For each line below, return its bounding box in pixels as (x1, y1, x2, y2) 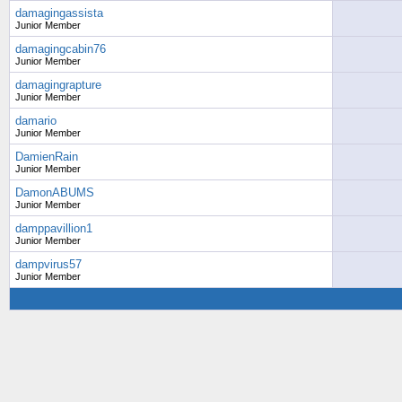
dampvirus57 (15, 258, 82, 271)
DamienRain (15, 150, 78, 163)
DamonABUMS (15, 186, 94, 199)
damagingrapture (15, 78, 101, 92)
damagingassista (15, 6, 103, 20)
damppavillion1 (15, 222, 92, 235)
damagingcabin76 (15, 42, 106, 56)
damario (15, 114, 57, 127)
